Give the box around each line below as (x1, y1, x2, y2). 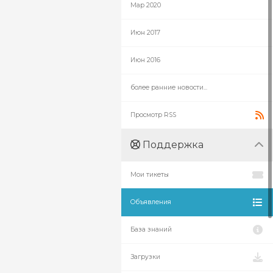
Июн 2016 (130, 56, 160, 64)
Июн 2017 (130, 29, 160, 37)
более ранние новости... (130, 83, 207, 91)
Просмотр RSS (130, 111, 176, 119)
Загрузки (130, 253, 160, 261)
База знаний (130, 225, 172, 233)
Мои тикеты (130, 171, 169, 179)
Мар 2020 (130, 1, 161, 9)
